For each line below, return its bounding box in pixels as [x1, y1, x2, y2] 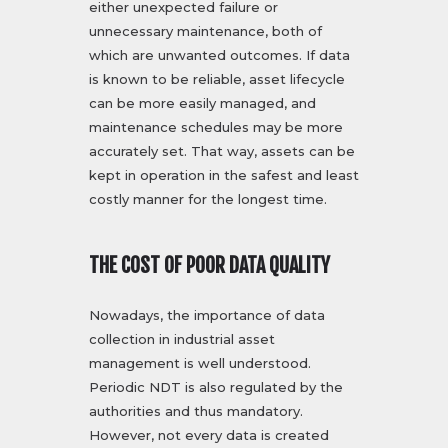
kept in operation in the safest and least [89, 167, 359, 184]
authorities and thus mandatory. [89, 403, 303, 420]
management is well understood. [89, 355, 311, 372]
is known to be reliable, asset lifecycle [89, 71, 345, 88]
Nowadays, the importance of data [89, 307, 325, 324]
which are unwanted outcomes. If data [89, 47, 350, 64]
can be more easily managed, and [89, 95, 316, 112]
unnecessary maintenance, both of [89, 23, 322, 40]
